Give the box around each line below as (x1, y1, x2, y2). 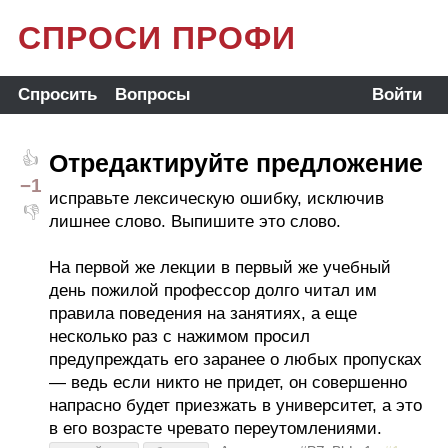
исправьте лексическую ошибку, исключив (48, 189, 384, 208)
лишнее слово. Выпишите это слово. (48, 212, 341, 231)
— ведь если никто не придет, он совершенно (48, 373, 407, 392)
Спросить (17, 85, 97, 104)
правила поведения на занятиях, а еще (48, 304, 357, 323)
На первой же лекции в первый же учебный (48, 258, 391, 277)
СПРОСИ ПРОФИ (17, 20, 296, 56)
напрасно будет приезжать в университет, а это (48, 396, 422, 415)
